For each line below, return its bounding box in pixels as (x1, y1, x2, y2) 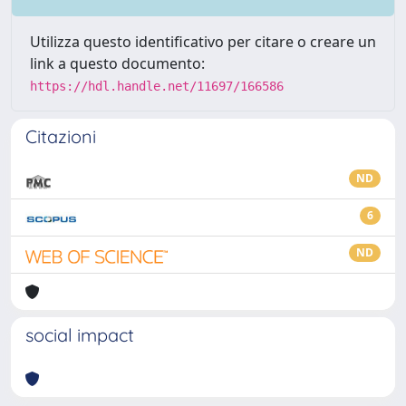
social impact (25, 324, 134, 346)
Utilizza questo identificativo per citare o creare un (30, 32, 376, 52)
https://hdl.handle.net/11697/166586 (30, 79, 284, 93)
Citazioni (25, 125, 96, 148)
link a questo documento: (30, 53, 205, 73)
